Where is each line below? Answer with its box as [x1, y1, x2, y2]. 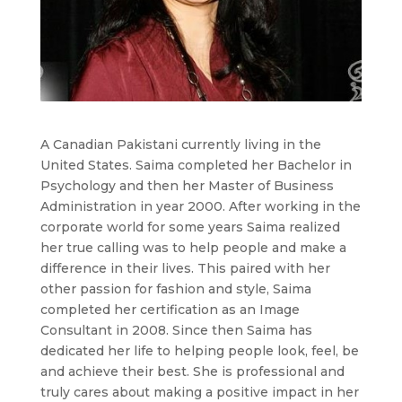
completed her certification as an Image [39, 301, 300, 318]
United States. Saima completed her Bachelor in [39, 156, 352, 173]
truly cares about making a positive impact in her [39, 383, 359, 400]
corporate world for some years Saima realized [39, 218, 340, 235]
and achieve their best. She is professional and [39, 363, 345, 380]
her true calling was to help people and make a [39, 239, 346, 256]
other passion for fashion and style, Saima [39, 280, 311, 297]
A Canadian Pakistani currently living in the [39, 135, 321, 153]
